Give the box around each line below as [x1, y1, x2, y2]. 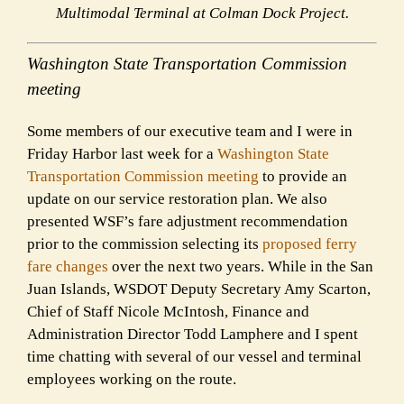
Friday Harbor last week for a [27, 145, 217, 163]
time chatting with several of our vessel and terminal [27, 348, 362, 366]
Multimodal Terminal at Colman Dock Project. [55, 4, 349, 22]
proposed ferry [262, 235, 357, 253]
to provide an [259, 168, 347, 186]
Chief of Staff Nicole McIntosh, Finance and [27, 303, 309, 321]
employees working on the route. [27, 371, 236, 389]
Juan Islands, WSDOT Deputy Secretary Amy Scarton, [27, 280, 371, 298]
